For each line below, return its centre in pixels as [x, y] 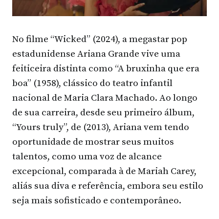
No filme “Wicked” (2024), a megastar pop [100, 39]
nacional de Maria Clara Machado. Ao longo [105, 98]
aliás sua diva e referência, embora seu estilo [108, 186]
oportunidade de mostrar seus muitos [93, 142]
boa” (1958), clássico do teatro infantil [92, 83]
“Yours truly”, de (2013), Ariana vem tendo [101, 127]
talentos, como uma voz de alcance [87, 156]
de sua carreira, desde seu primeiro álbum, [103, 112]
